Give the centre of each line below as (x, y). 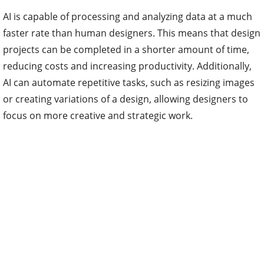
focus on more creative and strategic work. (98, 116)
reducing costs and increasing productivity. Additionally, (127, 66)
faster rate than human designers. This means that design (132, 33)
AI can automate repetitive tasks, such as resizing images (129, 83)
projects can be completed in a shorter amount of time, (126, 50)
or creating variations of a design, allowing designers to (126, 99)
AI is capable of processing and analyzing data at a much (128, 17)
